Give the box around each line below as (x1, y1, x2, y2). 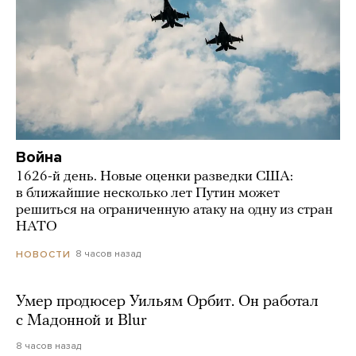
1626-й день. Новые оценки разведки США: (16, 169, 293, 185)
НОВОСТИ (16, 248, 71, 260)
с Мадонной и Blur (16, 312, 147, 329)
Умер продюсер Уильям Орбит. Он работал (16, 293, 319, 310)
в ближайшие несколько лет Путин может (16, 186, 280, 202)
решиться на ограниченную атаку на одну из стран (16, 203, 333, 219)
